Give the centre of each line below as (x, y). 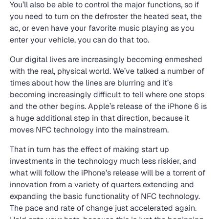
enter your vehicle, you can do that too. (79, 40)
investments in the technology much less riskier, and (103, 161)
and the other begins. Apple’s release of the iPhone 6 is (108, 106)
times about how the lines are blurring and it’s (91, 83)
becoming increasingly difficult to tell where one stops (107, 95)
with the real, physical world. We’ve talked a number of (107, 71)
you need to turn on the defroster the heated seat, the (106, 16)
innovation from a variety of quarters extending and (102, 185)
